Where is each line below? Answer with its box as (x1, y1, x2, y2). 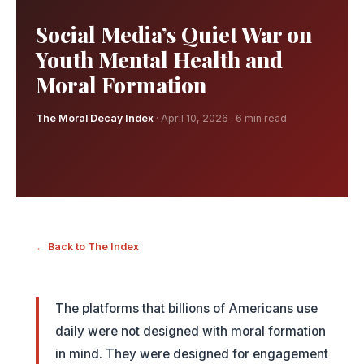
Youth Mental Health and (36, 45, 283, 74)
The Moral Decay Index (36, 111, 154, 124)
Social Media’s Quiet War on (36, 19, 312, 49)
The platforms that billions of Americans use (55, 301, 318, 316)
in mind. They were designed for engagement (55, 346, 328, 362)
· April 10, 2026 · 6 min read (154, 111, 287, 124)
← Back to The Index (36, 240, 139, 253)
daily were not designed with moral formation (55, 323, 326, 339)
